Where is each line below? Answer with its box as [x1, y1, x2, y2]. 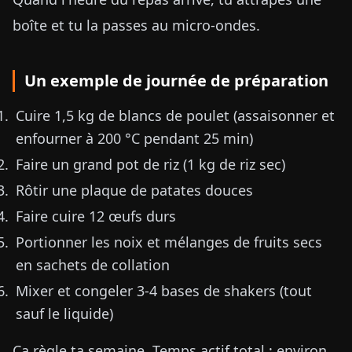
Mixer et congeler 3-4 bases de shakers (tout [16, 281, 312, 300]
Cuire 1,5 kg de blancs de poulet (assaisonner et [16, 106, 335, 125]
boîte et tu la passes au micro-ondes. [13, 16, 260, 35]
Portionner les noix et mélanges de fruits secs [16, 233, 322, 251]
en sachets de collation [16, 255, 170, 274]
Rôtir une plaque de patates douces [16, 181, 253, 200]
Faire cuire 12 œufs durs [16, 207, 176, 225]
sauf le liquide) [16, 304, 113, 323]
